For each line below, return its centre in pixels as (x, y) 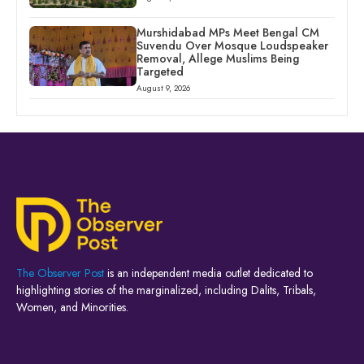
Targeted (160, 72)
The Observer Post (60, 273)
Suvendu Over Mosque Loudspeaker (232, 46)
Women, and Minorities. (72, 307)
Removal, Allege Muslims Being (217, 59)
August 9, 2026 (163, 89)
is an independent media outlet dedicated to (208, 273)
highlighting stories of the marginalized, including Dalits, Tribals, (166, 290)
